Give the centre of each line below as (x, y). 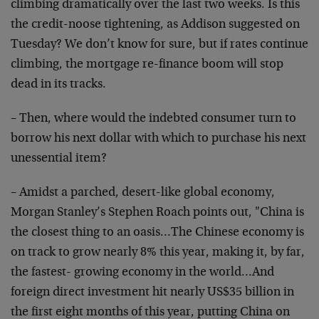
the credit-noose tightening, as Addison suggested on (155, 25)
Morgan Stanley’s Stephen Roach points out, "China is (157, 213)
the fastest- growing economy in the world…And (142, 273)
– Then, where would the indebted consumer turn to (153, 119)
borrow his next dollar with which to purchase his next (158, 139)
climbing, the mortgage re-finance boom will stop (147, 65)
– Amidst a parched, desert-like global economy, (143, 193)
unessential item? (59, 159)
